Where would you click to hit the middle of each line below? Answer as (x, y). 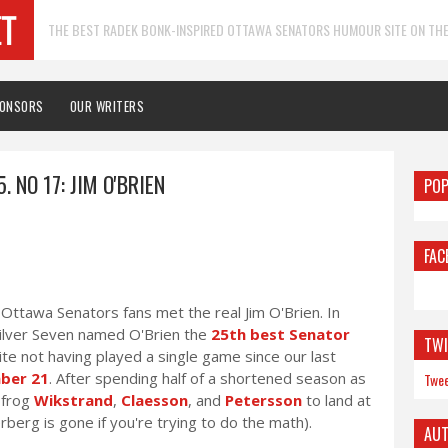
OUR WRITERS (106, 106)
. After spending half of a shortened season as (207, 378)
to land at (336, 400)
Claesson (154, 400)
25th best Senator (280, 334)
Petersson (263, 400)
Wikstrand (73, 400)
